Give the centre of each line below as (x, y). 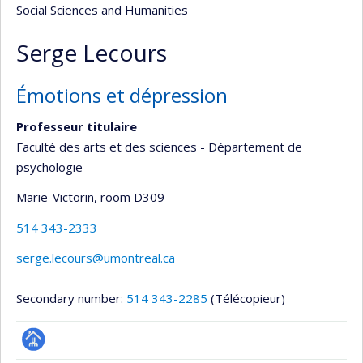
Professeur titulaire (77, 126)
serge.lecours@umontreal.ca (96, 258)
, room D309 (129, 197)
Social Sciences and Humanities (102, 10)
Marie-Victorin (55, 197)
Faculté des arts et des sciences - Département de (159, 146)
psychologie (49, 167)
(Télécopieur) (248, 298)
